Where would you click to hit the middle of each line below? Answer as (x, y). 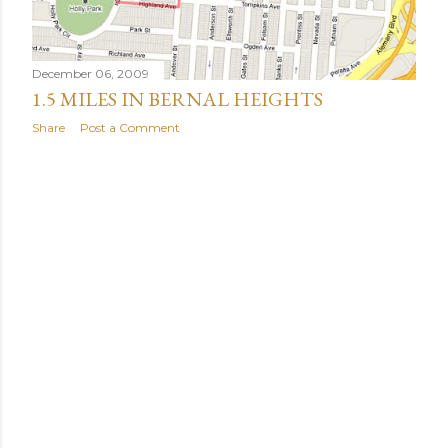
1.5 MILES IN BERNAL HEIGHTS (177, 99)
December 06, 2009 (90, 73)
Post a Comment (130, 127)
